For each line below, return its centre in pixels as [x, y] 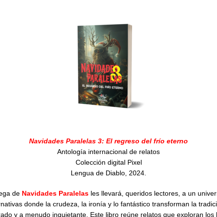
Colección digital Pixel [108, 163]
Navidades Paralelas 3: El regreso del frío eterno [108, 141]
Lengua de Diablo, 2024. [108, 173]
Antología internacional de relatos [108, 152]
